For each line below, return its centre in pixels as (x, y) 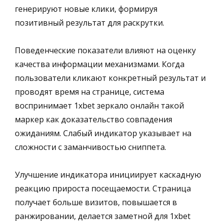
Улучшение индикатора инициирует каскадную (108, 174)
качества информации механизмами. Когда (100, 64)
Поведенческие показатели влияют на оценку (105, 50)
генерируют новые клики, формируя (86, 9)
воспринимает (44, 105)
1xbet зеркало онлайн (116, 105)
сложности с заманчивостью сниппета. (91, 147)
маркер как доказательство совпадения (93, 119)
